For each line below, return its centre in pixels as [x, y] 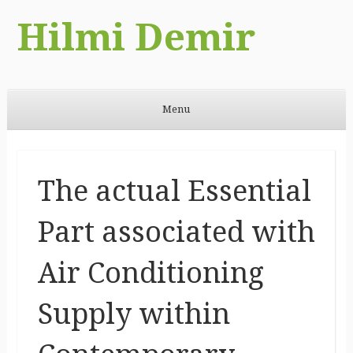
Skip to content [44, 140]
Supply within [134, 314]
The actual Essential [174, 191]
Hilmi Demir [136, 37]
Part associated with [176, 232]
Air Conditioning [150, 273]
